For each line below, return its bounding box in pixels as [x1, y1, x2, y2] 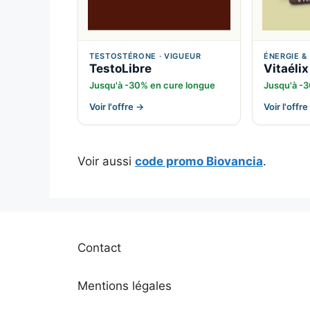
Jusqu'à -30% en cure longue [89, 80, 215, 91]
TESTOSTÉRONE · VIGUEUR [89, 51, 201, 62]
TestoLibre [89, 62, 152, 76]
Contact [77, 241, 121, 255]
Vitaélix [264, 62, 309, 76]
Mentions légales [77, 279, 172, 293]
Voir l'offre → [89, 101, 144, 113]
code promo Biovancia [135, 154, 263, 169]
